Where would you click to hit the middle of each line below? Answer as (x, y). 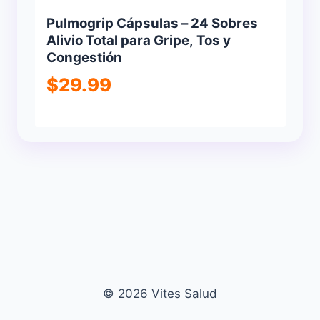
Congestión (84, 57)
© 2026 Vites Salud (160, 294)
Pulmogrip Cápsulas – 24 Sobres (152, 23)
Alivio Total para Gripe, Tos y (138, 40)
